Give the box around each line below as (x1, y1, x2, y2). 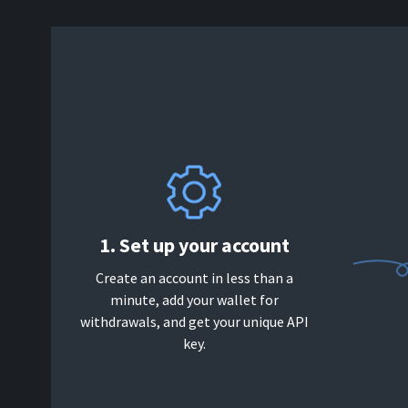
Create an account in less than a (95, 269, 293, 287)
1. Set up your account (98, 232, 290, 258)
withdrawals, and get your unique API (79, 312, 309, 331)
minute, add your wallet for (109, 291, 279, 309)
